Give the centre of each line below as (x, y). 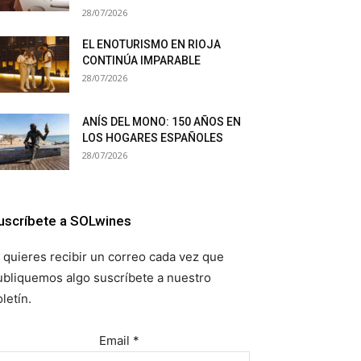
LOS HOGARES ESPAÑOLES (153, 138)
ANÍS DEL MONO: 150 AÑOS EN (162, 122)
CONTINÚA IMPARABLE (141, 60)
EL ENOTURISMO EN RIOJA (151, 44)
